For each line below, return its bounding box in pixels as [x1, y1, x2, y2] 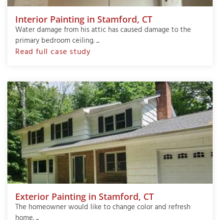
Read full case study [15, 46, 91, 59]
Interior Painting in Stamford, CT [15, 13, 152, 26]
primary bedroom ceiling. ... [15, 35, 99, 47]
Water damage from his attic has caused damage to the [15, 24, 191, 36]
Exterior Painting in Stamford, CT [15, 191, 154, 203]
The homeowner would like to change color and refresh [15, 201, 191, 214]
